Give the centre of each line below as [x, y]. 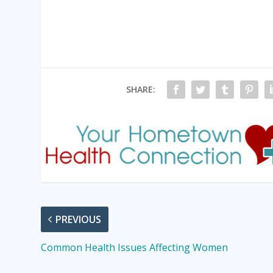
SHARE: [140, 90]
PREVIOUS [79, 219]
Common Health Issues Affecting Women [135, 247]
